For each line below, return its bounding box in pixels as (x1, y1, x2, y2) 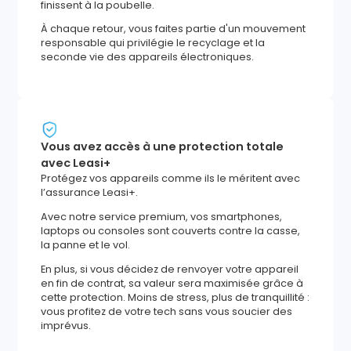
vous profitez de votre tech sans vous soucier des (41, 304, 293, 318)
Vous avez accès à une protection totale (41, 139, 284, 155)
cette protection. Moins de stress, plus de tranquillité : (41, 290, 310, 304)
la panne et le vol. (41, 237, 131, 251)
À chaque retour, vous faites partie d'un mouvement (41, 22, 306, 36)
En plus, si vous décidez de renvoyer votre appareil (41, 262, 299, 276)
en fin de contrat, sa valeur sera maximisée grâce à (41, 276, 304, 290)
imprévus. (41, 318, 92, 332)
